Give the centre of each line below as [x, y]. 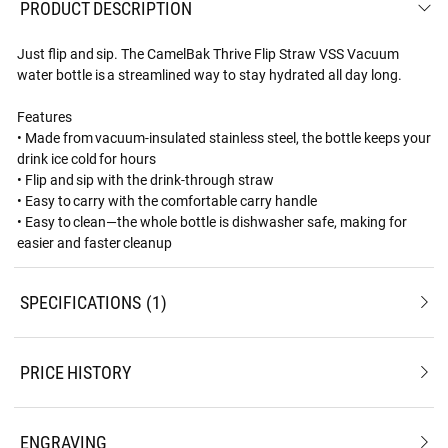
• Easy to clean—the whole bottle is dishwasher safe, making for [211, 221]
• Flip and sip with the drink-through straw [145, 179]
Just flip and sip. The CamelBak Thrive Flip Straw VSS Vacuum [207, 53]
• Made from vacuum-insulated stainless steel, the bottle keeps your [223, 137]
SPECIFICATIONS [80, 301]
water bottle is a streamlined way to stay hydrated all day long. [209, 74]
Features [44, 116]
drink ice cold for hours [86, 158]
